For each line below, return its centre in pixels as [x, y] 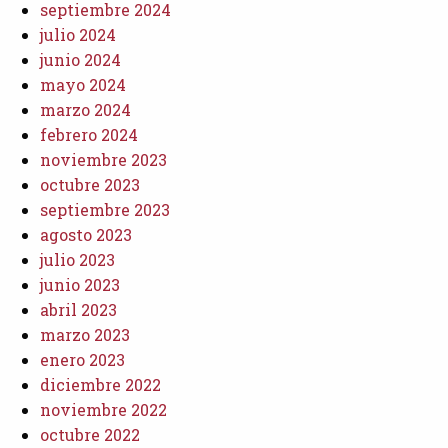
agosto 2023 [86, 234]
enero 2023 [82, 359]
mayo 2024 [83, 84]
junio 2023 [80, 284]
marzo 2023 [85, 334]
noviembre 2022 [103, 409]
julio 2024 [78, 34]
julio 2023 [77, 259]
